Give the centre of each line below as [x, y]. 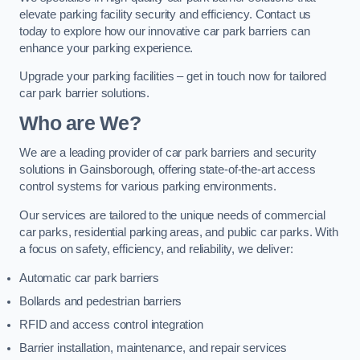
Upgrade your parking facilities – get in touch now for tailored [173, 77]
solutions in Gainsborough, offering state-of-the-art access [168, 170]
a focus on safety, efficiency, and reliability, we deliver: [156, 249]
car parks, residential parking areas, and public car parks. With [179, 232]
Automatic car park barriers [90, 278]
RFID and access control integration [111, 324]
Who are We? [80, 123]
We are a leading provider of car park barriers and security [168, 153]
